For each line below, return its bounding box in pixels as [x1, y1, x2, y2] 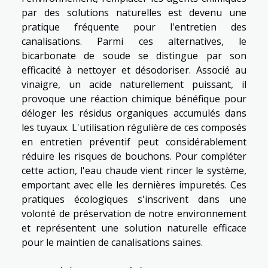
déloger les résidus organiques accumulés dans [22, 106, 246, 120]
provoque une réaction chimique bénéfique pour [22, 92, 246, 106]
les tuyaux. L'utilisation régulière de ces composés [22, 121, 246, 135]
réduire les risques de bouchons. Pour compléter [22, 150, 246, 163]
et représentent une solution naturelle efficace [22, 221, 246, 235]
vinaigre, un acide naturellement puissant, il [22, 78, 246, 92]
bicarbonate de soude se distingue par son [22, 49, 246, 63]
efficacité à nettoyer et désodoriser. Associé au [22, 63, 246, 77]
